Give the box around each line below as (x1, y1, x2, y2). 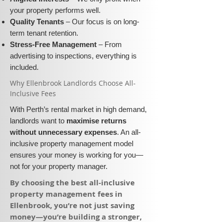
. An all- (117, 128, 141, 136)
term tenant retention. (10, 29, 78, 37)
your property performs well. (10, 6, 101, 14)
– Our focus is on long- (64, 17, 139, 26)
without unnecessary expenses (10, 128, 117, 136)
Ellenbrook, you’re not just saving (10, 200, 134, 211)
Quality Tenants (10, 17, 64, 26)
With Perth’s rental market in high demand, (10, 105, 147, 113)
